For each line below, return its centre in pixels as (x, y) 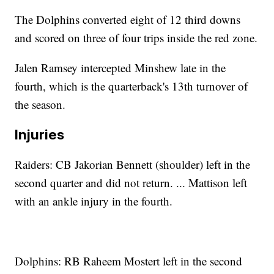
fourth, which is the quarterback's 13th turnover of (131, 86)
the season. (40, 104)
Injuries (40, 134)
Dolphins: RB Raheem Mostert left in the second (129, 261)
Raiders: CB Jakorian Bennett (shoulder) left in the (133, 164)
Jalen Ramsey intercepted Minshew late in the (120, 67)
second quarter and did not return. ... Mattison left (131, 182)
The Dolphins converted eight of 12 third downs (128, 19)
